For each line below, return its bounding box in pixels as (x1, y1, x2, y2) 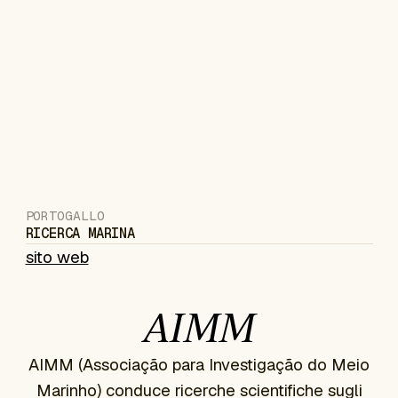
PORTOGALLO (25, 207, 105, 224)
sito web (25, 246, 89, 267)
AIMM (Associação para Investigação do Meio (28, 354, 370, 375)
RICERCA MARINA (25, 224, 135, 243)
